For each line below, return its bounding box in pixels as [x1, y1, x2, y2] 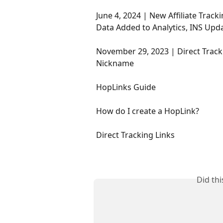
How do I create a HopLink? [96, 105, 199, 116]
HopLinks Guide [96, 81, 156, 93]
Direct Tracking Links [96, 129, 175, 140]
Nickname [96, 57, 134, 69]
